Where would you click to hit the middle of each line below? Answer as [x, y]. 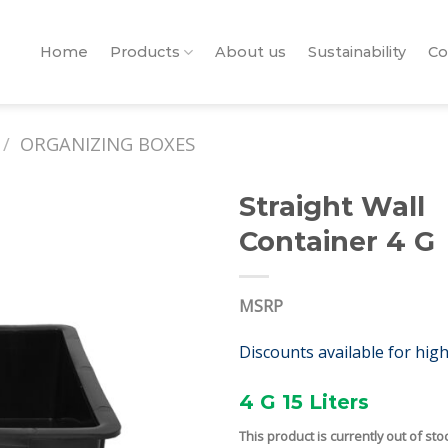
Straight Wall [332, 206]
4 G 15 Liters [304, 401]
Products [145, 52]
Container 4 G [337, 241]
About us [251, 52]
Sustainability [357, 52]
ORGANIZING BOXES [108, 143]
